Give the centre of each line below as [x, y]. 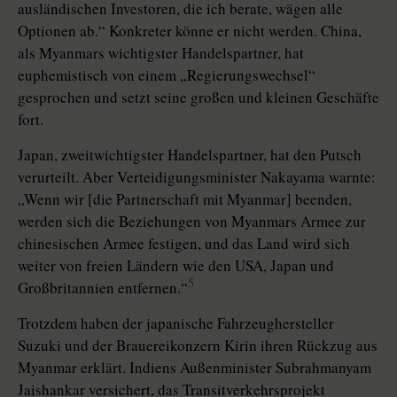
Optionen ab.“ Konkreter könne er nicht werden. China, [190, 31]
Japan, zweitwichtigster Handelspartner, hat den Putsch [190, 155]
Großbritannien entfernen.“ [103, 288]
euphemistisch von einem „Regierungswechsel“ [167, 75]
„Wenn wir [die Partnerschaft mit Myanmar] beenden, [185, 199]
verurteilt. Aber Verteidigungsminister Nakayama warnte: [197, 177]
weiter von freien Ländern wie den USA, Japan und [176, 266]
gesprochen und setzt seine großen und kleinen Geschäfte [198, 97]
